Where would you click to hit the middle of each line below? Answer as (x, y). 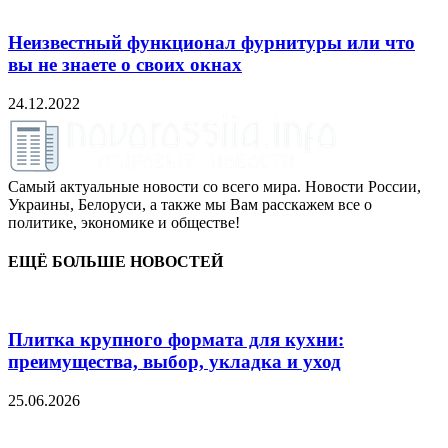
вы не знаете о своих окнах (125, 64)
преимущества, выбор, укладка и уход (174, 361)
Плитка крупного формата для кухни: (176, 339)
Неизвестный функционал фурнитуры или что (211, 42)
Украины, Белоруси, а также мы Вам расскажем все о (190, 204)
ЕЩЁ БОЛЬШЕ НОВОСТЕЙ (115, 261)
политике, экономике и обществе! (124, 222)
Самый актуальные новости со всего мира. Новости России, (214, 186)
